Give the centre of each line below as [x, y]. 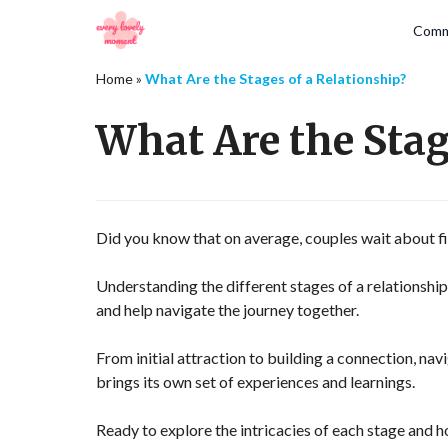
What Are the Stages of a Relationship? [275, 78]
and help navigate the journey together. [227, 309]
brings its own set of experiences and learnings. [255, 381]
